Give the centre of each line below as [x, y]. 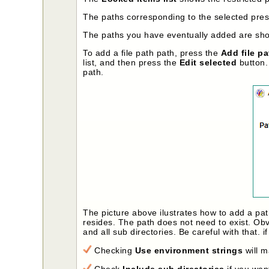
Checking [113, 250]
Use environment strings [189, 250]
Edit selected [208, 62]
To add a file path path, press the [152, 53]
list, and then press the [131, 62]
